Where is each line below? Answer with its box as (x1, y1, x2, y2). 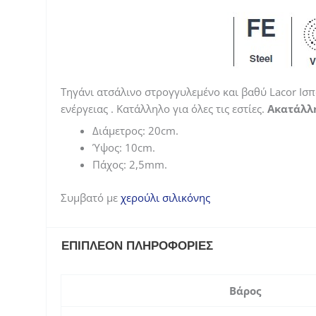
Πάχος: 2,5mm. (92, 157, 167, 171)
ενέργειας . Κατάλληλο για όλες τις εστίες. (60, 101, 267, 116)
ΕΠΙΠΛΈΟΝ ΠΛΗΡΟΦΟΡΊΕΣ (61, 238, 214, 253)
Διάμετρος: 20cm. (92, 123, 178, 138)
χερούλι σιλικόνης (120, 190, 210, 205)
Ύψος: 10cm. (92, 140, 155, 154)
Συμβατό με (60, 190, 121, 205)
